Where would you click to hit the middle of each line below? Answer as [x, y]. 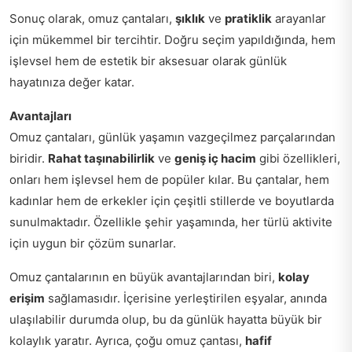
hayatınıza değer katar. [72, 82]
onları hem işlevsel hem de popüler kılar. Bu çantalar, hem [169, 179]
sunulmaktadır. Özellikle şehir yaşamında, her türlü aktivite [171, 222]
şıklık [190, 18]
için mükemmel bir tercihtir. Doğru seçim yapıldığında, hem [172, 39]
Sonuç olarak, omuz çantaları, [92, 18]
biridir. [29, 158]
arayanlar [299, 18]
